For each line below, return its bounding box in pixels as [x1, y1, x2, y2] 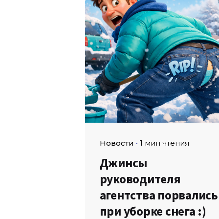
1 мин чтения [139, 138, 189, 148]
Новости [99, 138, 134, 148]
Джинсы [99, 155, 148, 171]
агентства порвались [99, 187, 218, 203]
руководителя [99, 171, 180, 187]
